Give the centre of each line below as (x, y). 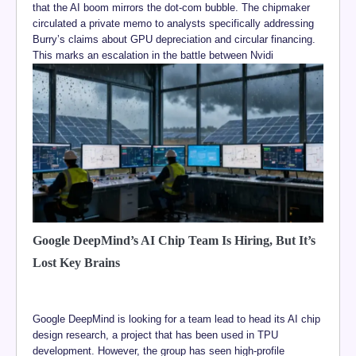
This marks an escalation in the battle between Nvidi (153, 55)
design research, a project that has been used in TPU (155, 335)
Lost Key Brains (76, 262)
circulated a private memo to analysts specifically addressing (173, 23)
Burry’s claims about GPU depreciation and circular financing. (174, 39)
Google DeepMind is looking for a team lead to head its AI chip (176, 319)
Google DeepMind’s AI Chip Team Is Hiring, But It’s (174, 240)
